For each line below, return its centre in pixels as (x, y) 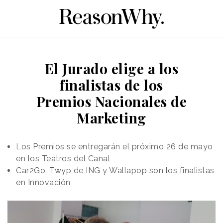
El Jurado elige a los (111, 68)
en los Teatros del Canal (63, 158)
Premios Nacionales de (111, 101)
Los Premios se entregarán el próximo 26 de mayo (114, 146)
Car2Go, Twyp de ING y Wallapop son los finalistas (115, 170)
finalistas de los (111, 85)
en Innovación (43, 182)
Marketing (111, 117)
